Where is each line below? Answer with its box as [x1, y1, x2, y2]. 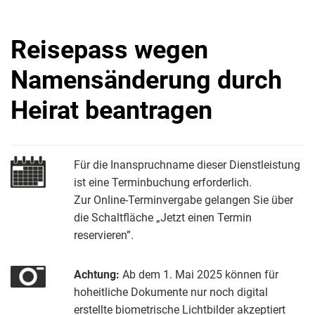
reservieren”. [74, 229, 134, 242]
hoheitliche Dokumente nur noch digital [74, 285, 268, 299]
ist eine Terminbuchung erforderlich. [74, 176, 252, 189]
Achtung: [74, 268, 122, 281]
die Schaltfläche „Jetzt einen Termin [74, 211, 252, 224]
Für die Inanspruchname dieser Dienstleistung [74, 158, 300, 172]
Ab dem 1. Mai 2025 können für [122, 268, 278, 281]
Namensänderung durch [11, 65, 282, 95]
